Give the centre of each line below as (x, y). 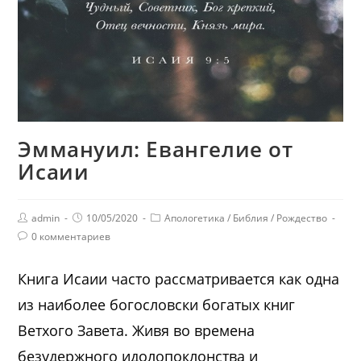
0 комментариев (71, 236)
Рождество (302, 218)
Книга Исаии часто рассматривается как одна (179, 278)
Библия (251, 218)
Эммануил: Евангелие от (156, 149)
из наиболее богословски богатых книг (157, 304)
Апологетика (195, 218)
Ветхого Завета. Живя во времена (137, 330)
